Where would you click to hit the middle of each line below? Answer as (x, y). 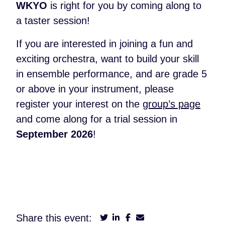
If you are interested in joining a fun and (104, 43)
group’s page (172, 104)
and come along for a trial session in (97, 119)
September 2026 (54, 134)
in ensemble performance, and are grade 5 (111, 74)
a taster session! (53, 20)
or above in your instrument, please (95, 89)
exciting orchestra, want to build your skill (107, 59)
